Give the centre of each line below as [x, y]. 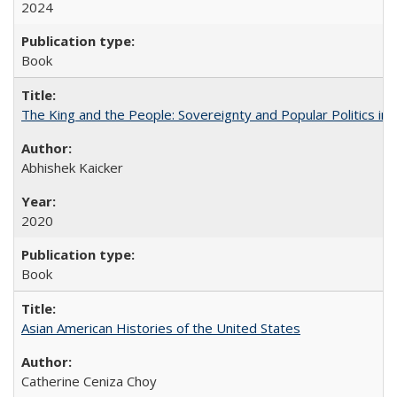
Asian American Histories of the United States [161, 328]
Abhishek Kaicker [72, 167]
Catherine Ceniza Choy [89, 381]
